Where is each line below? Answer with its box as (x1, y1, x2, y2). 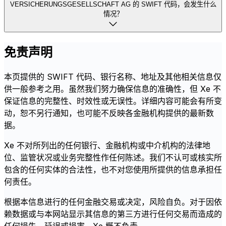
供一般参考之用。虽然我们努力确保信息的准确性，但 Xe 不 (4, 84, 221, 94)
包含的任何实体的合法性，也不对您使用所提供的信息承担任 (4, 164, 222, 175)
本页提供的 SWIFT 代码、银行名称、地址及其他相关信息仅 (4, 72, 221, 82)
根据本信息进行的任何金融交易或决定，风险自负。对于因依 (4, 197, 222, 207)
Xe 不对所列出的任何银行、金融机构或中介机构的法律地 (4, 140, 210, 151)
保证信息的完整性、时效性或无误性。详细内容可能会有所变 (4, 96, 222, 106)
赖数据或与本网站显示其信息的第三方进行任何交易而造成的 (4, 209, 222, 219)
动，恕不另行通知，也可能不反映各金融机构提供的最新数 (4, 108, 214, 119)
